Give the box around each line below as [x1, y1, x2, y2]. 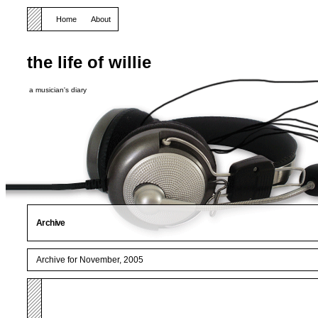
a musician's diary [29, 86, 87, 94]
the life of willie [27, 53, 151, 72]
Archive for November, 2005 [36, 255, 143, 265]
